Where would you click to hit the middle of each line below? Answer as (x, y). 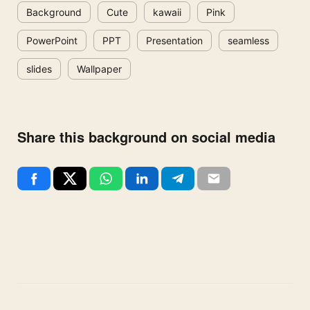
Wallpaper (99, 69)
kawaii (167, 12)
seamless (248, 41)
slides (39, 69)
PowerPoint (52, 41)
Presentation (174, 41)
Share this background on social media (146, 137)
